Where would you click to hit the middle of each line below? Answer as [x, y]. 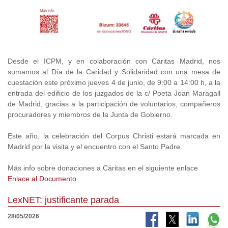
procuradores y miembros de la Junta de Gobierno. [90, 114]
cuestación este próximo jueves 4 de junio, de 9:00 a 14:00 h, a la [114, 82]
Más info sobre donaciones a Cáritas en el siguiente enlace [103, 168]
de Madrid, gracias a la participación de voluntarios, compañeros [114, 104]
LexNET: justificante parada [63, 200]
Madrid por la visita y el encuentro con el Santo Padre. [95, 146]
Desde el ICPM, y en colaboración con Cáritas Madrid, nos [114, 61]
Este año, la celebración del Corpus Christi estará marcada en [114, 136]
